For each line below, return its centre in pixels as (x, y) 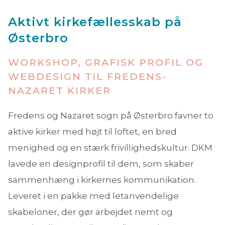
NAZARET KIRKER (60, 91)
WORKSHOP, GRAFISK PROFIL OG (106, 63)
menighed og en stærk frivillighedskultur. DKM (110, 148)
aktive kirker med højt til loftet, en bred (92, 132)
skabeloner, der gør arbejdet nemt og (90, 212)
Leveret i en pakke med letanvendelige (93, 196)
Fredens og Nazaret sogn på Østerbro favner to (111, 116)
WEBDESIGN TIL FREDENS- (87, 77)
